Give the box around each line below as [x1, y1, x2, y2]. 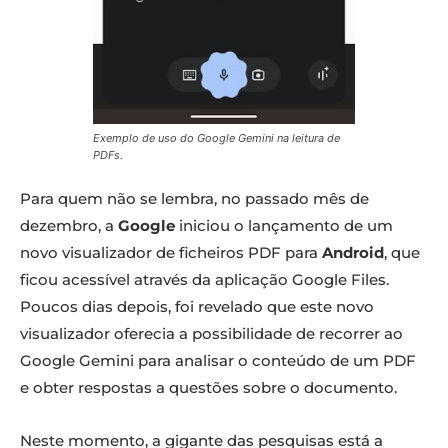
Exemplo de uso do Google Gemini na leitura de [93, 131, 340, 146]
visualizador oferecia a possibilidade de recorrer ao [20, 324, 403, 344]
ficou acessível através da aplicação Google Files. [20, 270, 389, 290]
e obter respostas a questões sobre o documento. [20, 378, 397, 398]
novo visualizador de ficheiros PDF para [20, 243, 322, 263]
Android [322, 243, 384, 263]
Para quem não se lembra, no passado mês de [20, 189, 369, 209]
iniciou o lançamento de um [179, 216, 393, 236]
